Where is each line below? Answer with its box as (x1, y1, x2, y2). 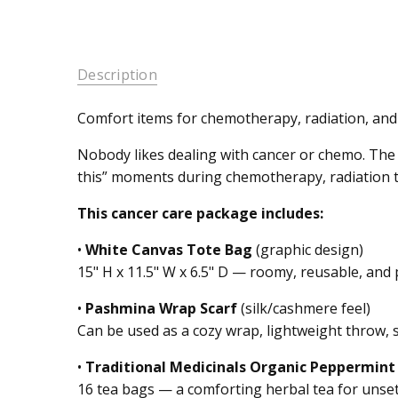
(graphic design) (252, 240, 363, 260)
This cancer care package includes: (77, 203, 323, 224)
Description (77, 64, 157, 84)
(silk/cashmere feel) (237, 298, 370, 319)
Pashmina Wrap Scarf (85, 298, 237, 319)
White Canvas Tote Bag (85, 240, 252, 260)
